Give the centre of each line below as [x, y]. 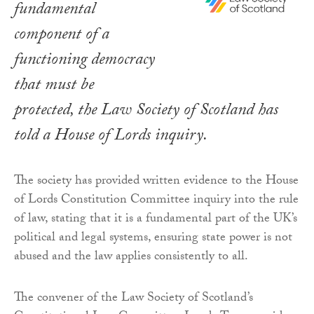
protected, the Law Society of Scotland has [146, 112]
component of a [62, 36]
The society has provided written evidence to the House [156, 182]
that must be [54, 87]
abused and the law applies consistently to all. [131, 258]
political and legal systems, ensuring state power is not [153, 239]
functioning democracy [84, 62]
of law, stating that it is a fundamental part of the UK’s [156, 220]
